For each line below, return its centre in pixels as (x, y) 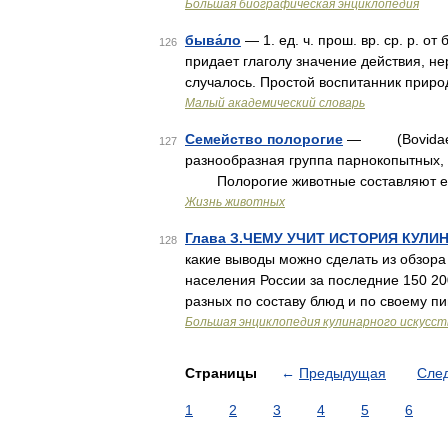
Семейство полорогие (264, 139)
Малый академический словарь (275, 103)
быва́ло (213, 40)
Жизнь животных (235, 202)
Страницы (223, 373)
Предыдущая (342, 373)
